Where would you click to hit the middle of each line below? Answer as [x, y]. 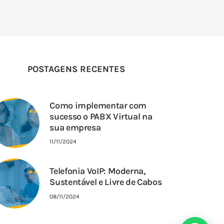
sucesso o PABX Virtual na [101, 116]
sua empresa [75, 127]
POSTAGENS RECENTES [76, 69]
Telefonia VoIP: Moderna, [97, 171]
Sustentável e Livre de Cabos [106, 182]
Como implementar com [98, 105]
